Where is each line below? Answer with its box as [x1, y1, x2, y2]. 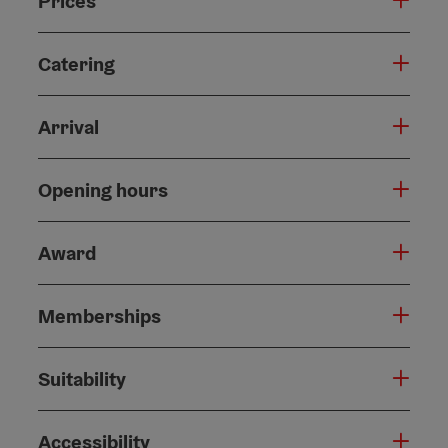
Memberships [38, 302, 161, 329]
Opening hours [38, 176, 168, 203]
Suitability [38, 365, 126, 392]
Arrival [38, 113, 99, 140]
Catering [38, 50, 115, 77]
